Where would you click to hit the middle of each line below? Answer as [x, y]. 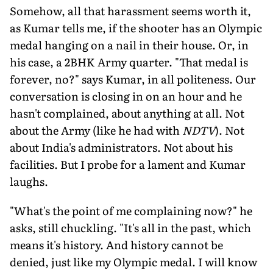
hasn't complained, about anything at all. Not [127, 113]
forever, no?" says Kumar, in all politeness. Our [133, 79]
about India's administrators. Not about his [121, 147]
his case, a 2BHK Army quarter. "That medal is [129, 62]
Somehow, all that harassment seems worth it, [130, 10]
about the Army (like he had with [96, 130]
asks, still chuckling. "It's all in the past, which [130, 227]
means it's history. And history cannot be [116, 244]
